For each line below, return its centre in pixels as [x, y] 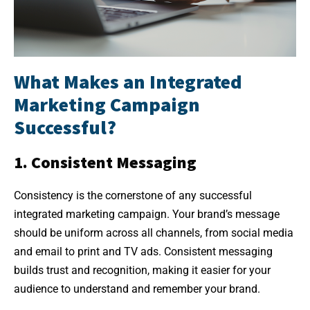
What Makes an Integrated [128, 81]
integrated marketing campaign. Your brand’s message [147, 214]
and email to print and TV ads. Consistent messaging [143, 251]
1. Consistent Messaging [105, 162]
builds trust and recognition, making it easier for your [142, 270]
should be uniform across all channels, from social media [154, 232]
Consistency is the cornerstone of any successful [133, 195]
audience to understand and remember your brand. [137, 289]
